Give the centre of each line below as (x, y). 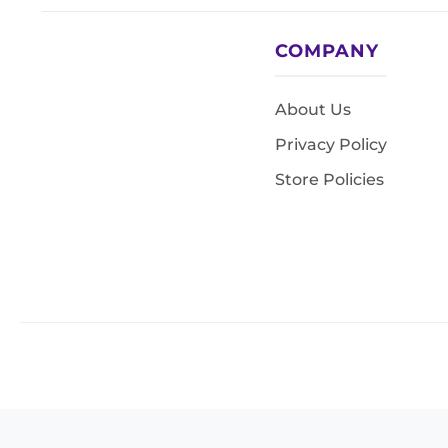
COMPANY (327, 50)
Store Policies (329, 179)
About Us (313, 109)
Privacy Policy (331, 144)
